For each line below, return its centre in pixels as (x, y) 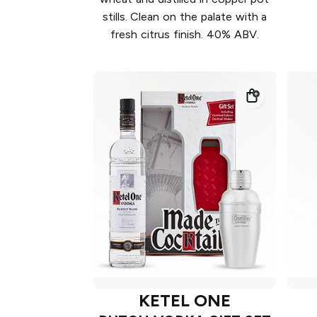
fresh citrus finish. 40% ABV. (185, 35)
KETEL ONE (185, 300)
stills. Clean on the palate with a (185, 17)
